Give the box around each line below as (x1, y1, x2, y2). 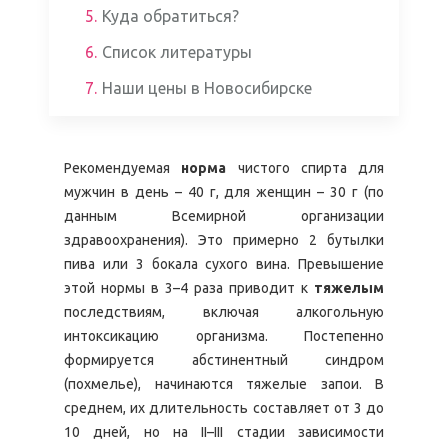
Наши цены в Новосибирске (102, 79, 312, 97)
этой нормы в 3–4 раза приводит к (64, 280, 314, 296)
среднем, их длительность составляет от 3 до (64, 400, 384, 416)
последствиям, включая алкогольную (64, 304, 384, 320)
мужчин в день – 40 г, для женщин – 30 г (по (64, 184, 384, 200)
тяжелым (314, 280, 384, 296)
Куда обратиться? (102, 7, 239, 25)
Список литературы (102, 43, 252, 61)
